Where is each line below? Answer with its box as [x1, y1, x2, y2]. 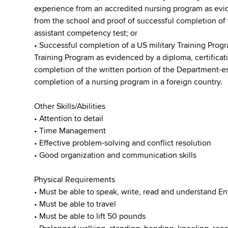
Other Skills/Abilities [34, 101, 106, 111]
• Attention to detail [34, 113, 104, 124]
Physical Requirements [34, 175, 116, 185]
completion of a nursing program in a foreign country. [34, 77, 223, 87]
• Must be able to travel [34, 199, 117, 209]
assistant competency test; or [34, 28, 138, 38]
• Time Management [34, 126, 106, 136]
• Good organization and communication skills [34, 150, 197, 160]
